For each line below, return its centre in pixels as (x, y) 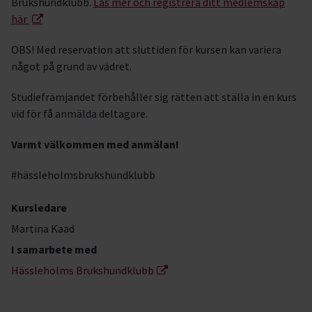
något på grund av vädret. (71, 66)
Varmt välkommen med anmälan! (95, 144)
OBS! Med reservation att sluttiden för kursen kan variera (146, 49)
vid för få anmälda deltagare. (79, 114)
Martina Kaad (43, 228)
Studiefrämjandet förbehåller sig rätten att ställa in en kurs (154, 97)
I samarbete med (54, 249)
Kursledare (39, 208)
